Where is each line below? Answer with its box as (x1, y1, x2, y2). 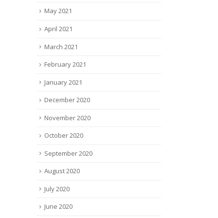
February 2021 (44, 60, 86, 69)
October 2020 (44, 131, 83, 140)
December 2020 (44, 95, 90, 105)
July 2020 (44, 184, 70, 193)
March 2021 (44, 42, 78, 51)
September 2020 (44, 148, 92, 158)
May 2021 (44, 6, 72, 16)
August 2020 (44, 166, 80, 176)
